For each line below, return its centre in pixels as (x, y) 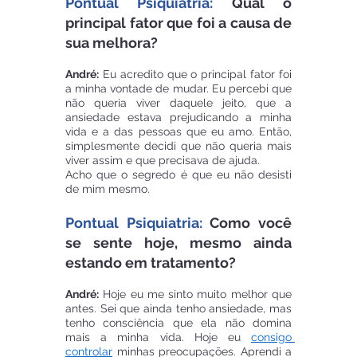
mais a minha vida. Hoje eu (158, 337)
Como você (247, 223)
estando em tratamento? (151, 263)
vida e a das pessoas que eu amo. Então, (178, 132)
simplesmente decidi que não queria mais (178, 146)
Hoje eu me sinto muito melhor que (195, 294)
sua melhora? (112, 43)
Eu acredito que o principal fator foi (195, 75)
